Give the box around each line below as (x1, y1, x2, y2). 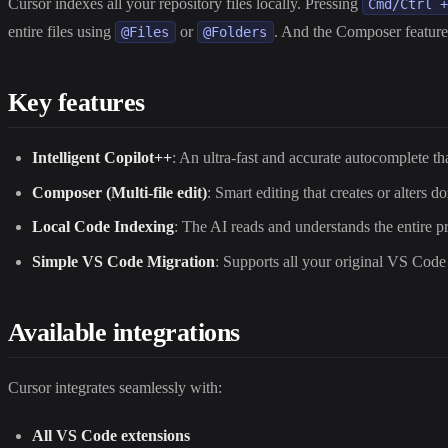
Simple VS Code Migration (32, 252, 215, 270)
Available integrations (8, 317, 240, 347)
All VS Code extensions (32, 426, 190, 444)
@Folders (203, 24, 268, 41)
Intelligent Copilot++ (32, 149, 172, 167)
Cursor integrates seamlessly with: (8, 378, 222, 396)
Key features (8, 88, 145, 118)
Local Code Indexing (32, 218, 174, 236)
